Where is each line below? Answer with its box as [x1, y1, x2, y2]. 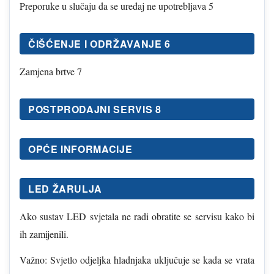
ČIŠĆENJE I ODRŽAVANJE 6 [28, 36, 171, 51]
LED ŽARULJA [28, 181, 103, 196]
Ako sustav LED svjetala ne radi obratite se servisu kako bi [20, 209, 254, 223]
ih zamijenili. [20, 227, 68, 240]
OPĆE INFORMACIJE [28, 141, 133, 156]
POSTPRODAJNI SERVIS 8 [28, 102, 161, 116]
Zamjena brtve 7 [20, 64, 82, 78]
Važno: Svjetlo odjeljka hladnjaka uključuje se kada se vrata [20, 253, 254, 266]
